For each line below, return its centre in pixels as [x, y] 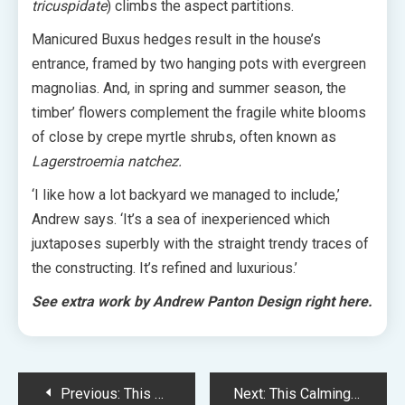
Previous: [90, 394]
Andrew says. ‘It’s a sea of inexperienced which [181, 219]
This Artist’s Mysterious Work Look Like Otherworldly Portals [139, 394]
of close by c [73, 137]
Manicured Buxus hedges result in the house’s [176, 39]
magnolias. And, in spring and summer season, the [189, 88]
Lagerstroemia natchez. [107, 161]
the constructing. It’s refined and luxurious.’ [165, 268]
